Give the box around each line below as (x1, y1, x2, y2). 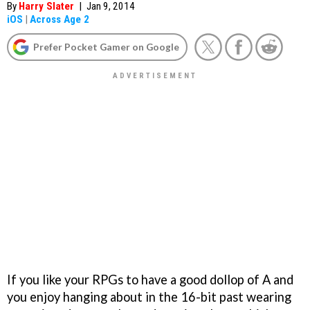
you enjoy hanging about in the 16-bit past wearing (7, 289, 291, 304)
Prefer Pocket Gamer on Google (33, 41, 179, 53)
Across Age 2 (30, 13, 89, 26)
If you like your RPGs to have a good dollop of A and (7, 271, 293, 287)
